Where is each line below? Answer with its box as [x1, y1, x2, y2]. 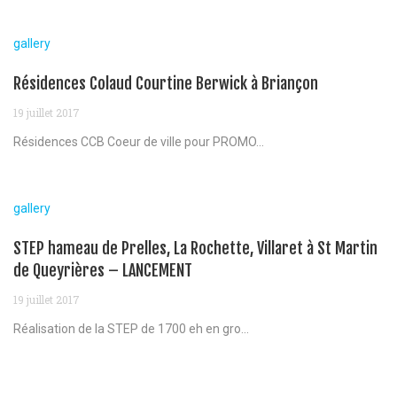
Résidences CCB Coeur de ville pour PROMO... [13, 134, 264, 149]
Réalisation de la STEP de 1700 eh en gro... [13, 321, 249, 336]
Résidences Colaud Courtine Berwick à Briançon [13, 73, 318, 93]
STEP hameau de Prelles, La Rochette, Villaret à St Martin [13, 237, 378, 258]
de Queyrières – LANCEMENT [13, 260, 192, 280]
